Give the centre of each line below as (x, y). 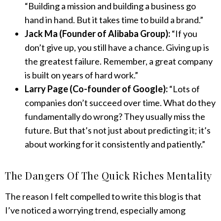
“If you (184, 33)
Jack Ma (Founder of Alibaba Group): (97, 33)
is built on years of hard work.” (81, 75)
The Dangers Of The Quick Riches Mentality (109, 176)
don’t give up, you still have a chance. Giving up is (117, 47)
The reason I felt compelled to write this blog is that (103, 197)
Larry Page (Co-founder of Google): (96, 89)
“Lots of (184, 89)
